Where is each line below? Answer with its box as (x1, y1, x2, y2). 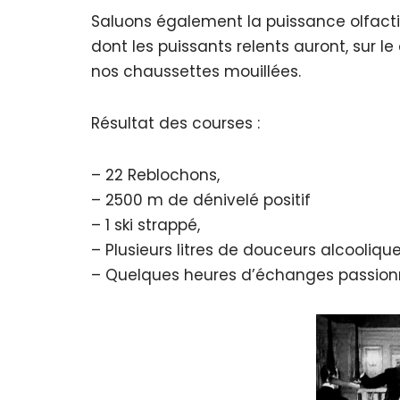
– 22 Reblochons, (91, 164, 220, 186)
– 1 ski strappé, (91, 214, 200, 236)
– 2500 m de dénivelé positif (91, 189, 311, 211)
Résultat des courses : (91, 112, 260, 134)
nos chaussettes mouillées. (91, 61, 301, 82)
